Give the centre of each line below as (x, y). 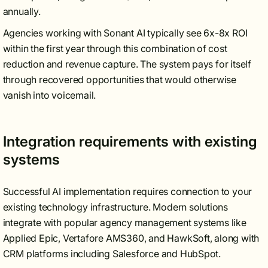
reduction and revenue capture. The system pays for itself (127, 64)
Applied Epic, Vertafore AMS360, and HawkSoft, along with (131, 238)
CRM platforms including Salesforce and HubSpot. (112, 254)
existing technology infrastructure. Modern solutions (115, 207)
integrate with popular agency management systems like (124, 223)
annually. (22, 11)
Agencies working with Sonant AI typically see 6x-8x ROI (125, 33)
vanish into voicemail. (49, 95)
